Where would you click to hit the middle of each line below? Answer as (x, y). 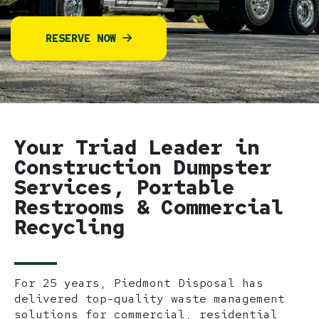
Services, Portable (125, 187)
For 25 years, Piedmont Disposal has (139, 283)
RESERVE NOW (84, 39)
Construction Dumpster (143, 167)
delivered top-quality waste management (150, 298)
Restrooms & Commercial (149, 207)
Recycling (69, 227)
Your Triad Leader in (137, 147)
